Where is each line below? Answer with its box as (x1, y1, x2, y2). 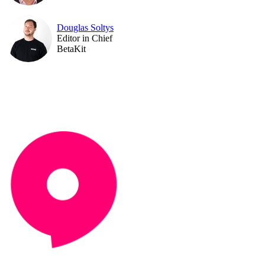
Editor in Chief (57, 33, 112, 43)
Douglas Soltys (57, 22, 114, 33)
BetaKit (57, 43, 86, 54)
